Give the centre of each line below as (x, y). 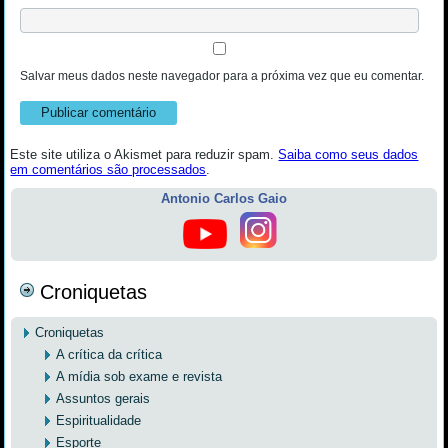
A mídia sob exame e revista (139, 376)
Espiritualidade (99, 420)
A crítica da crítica (109, 354)
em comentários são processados (108, 169)
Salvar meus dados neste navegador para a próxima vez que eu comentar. (222, 75)
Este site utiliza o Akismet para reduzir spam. (144, 154)
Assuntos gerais (103, 398)
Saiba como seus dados (348, 154)
